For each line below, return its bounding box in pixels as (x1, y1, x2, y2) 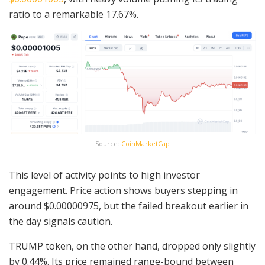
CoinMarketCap (121, 138, 170, 148)
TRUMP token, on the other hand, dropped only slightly (9, 239, 256, 253)
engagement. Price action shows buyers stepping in (9, 183, 238, 197)
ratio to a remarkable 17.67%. (9, 7, 141, 21)
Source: (95, 138, 121, 148)
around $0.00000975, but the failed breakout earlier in (9, 199, 248, 212)
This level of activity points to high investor (9, 168, 200, 182)
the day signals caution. (9, 214, 112, 228)
